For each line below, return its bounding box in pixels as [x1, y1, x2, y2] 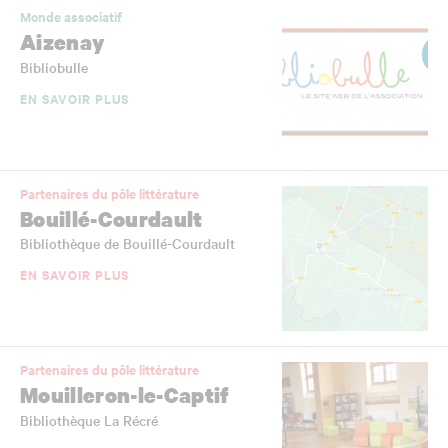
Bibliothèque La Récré [20, 410, 158, 431]
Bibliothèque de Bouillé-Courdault [20, 233, 235, 254]
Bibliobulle [20, 56, 88, 77]
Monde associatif [20, 6, 122, 26]
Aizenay [20, 26, 105, 56]
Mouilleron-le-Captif [20, 380, 229, 410]
